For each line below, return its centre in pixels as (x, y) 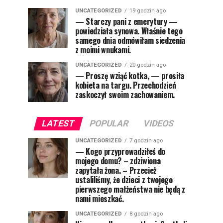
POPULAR (109, 123)
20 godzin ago (148, 65)
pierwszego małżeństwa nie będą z (130, 189)
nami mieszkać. (100, 199)
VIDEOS (158, 123)
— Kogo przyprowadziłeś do (120, 151)
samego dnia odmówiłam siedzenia (130, 40)
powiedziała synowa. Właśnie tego (129, 31)
